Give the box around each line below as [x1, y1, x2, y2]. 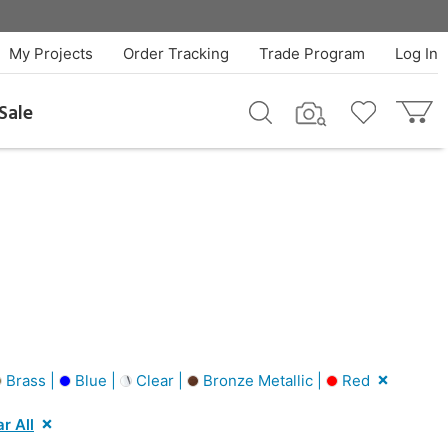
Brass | [2, 370, 59, 390]
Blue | [71, 370, 120, 390]
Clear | [132, 370, 187, 390]
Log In [394, 44, 438, 63]
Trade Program [258, 44, 365, 63]
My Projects [8, 44, 93, 63]
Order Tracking [122, 44, 229, 63]
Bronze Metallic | [199, 370, 326, 390]
